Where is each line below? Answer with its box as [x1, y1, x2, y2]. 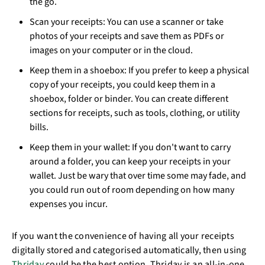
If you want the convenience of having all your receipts [12, 230, 234, 243]
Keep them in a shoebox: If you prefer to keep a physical [30, 64, 249, 77]
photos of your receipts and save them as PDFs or [30, 30, 224, 43]
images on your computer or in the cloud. [30, 44, 193, 57]
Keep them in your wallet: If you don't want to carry [30, 141, 231, 154]
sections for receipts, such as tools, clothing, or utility [30, 106, 240, 119]
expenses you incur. [30, 198, 111, 211]
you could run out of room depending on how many [30, 183, 234, 196]
